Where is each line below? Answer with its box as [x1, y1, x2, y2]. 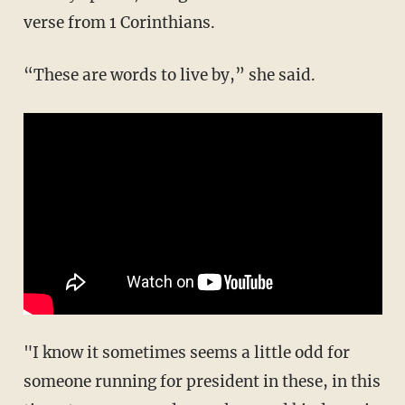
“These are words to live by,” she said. [23, 64, 316, 85]
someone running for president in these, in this [23, 371, 381, 391]
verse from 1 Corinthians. [23, 12, 215, 33]
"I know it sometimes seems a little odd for [23, 342, 350, 363]
